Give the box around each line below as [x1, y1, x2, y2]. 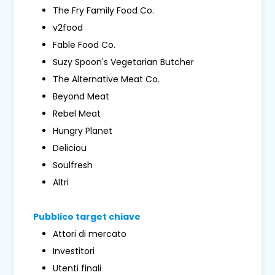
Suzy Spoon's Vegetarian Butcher [53, 56, 195, 69]
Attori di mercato [53, 228, 127, 241]
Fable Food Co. [53, 39, 116, 52]
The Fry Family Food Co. [53, 4, 155, 17]
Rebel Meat [53, 107, 101, 120]
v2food [53, 21, 83, 34]
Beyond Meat [53, 90, 110, 103]
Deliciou [53, 142, 87, 155]
